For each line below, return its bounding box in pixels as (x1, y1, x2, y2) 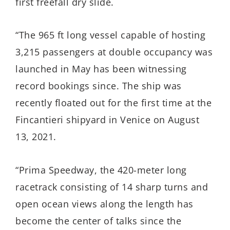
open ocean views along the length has (15, 197, 194, 210)
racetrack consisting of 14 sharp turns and (15, 180, 208, 193)
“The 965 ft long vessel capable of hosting (15, 29, 205, 42)
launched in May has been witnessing (15, 63, 187, 75)
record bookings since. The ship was (15, 80, 182, 92)
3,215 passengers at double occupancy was (15, 46, 213, 59)
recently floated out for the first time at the (15, 97, 212, 109)
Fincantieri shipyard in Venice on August (15, 113, 199, 126)
